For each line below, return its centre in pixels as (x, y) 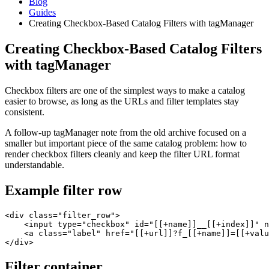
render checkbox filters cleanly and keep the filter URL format (122, 154)
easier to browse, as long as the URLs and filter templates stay (122, 101)
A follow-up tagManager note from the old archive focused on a (125, 132)
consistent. (25, 112)
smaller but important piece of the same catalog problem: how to (126, 143)
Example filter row (63, 190)
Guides (42, 13)
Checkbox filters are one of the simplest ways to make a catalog (125, 90)
